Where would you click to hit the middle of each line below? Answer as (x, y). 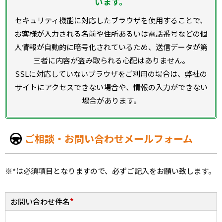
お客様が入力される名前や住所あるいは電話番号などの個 (111, 33)
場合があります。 (111, 100)
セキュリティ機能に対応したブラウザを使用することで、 (111, 20)
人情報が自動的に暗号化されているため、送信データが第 (111, 47)
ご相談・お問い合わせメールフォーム (109, 138)
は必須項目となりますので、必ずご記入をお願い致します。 (116, 170)
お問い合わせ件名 (40, 201)
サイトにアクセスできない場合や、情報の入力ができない (111, 87)
